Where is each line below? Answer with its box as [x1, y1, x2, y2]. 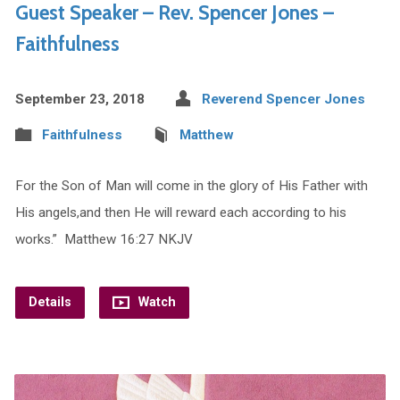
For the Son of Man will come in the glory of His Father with [14, 178, 368, 195]
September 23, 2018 [14, 91, 145, 108]
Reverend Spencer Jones [201, 91, 365, 108]
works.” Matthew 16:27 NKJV [14, 231, 193, 248]
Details [28, 295, 71, 311]
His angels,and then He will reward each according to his [14, 204, 346, 221]
